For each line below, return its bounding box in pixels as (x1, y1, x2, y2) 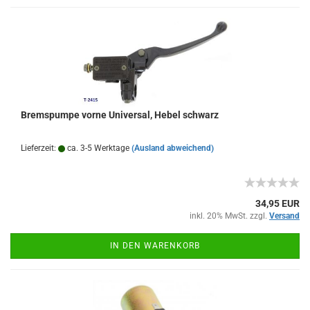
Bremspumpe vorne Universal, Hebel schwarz (21, 109, 219, 120)
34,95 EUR (255, 198, 300, 209)
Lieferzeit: (21, 143, 58, 153)
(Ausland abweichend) (131, 143, 214, 153)
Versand (269, 211, 300, 221)
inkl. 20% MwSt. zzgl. (190, 211, 269, 221)
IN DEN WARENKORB (110, 241, 200, 250)
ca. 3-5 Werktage (65, 143, 129, 153)
